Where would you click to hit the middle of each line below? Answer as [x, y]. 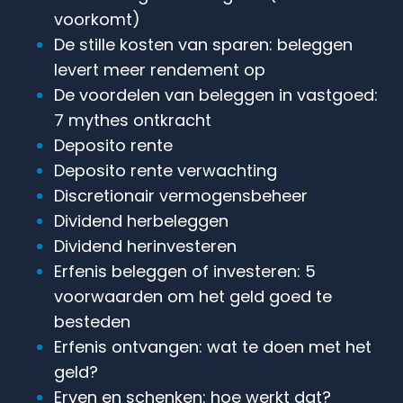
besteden [92, 321]
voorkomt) [97, 19]
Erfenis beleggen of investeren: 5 [185, 271]
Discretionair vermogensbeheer [181, 195]
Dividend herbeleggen [141, 220]
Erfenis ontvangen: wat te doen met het [213, 346]
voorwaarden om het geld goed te [193, 296]
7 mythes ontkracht [133, 120]
